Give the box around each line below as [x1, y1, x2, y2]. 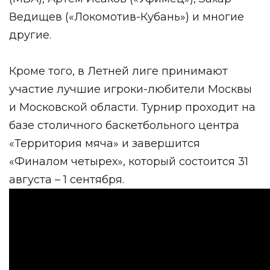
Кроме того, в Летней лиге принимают [9, 64, 228, 78]
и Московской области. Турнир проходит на [9, 100, 256, 114]
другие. [9, 28, 51, 42]
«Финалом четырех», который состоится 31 [9, 154, 248, 168]
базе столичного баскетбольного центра [9, 118, 239, 132]
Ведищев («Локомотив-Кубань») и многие [9, 10, 244, 24]
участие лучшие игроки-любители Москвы [9, 82, 252, 96]
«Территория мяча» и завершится [9, 136, 200, 150]
